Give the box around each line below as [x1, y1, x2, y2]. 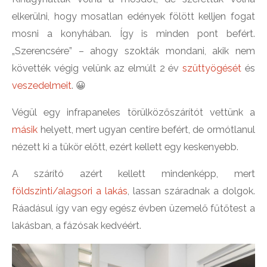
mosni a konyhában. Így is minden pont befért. [12, 27, 255, 39]
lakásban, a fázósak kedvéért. [12, 219, 142, 231]
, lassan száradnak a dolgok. [128, 185, 255, 197]
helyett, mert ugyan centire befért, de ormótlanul [40, 123, 255, 135]
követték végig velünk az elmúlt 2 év [12, 62, 182, 74]
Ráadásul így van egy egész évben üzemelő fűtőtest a [12, 202, 255, 214]
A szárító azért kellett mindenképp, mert [12, 167, 255, 179]
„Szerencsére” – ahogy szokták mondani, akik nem [12, 45, 255, 57]
